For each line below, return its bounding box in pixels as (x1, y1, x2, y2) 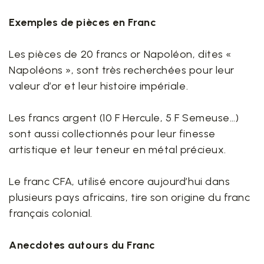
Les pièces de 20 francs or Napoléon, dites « (9, 48, 232, 61)
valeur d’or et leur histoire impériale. (9, 80, 189, 93)
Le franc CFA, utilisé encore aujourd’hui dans (9, 175, 230, 188)
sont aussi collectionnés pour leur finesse (9, 127, 216, 140)
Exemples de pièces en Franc (9, 16, 157, 29)
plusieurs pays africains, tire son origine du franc (9, 191, 250, 204)
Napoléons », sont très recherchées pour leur (9, 64, 235, 77)
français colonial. (9, 207, 93, 220)
